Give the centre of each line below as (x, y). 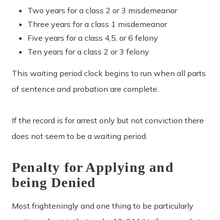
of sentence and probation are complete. (85, 89)
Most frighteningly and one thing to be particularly (103, 206)
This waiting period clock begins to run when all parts (109, 73)
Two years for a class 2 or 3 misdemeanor (102, 10)
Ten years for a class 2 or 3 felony (88, 51)
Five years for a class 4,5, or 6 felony (93, 38)
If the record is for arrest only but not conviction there (108, 120)
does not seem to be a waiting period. (80, 136)
